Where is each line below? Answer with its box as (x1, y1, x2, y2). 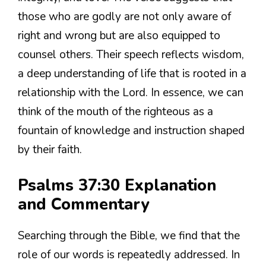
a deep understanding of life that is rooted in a (18, 66, 246, 82)
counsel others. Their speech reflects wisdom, (18, 47, 244, 63)
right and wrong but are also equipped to (18, 28, 220, 44)
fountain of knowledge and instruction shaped (18, 123, 245, 139)
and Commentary (18, 193, 149, 216)
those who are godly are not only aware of (18, 9, 231, 25)
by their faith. (18, 142, 82, 158)
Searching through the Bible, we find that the (18, 227, 240, 243)
